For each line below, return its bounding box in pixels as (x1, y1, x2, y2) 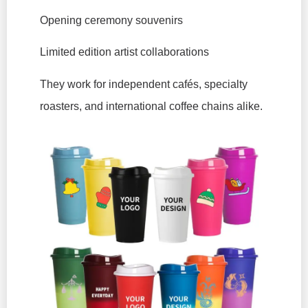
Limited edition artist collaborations (40, 46, 209, 58)
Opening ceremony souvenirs (40, 14, 183, 27)
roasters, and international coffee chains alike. (40, 100, 263, 112)
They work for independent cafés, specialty (40, 78, 247, 90)
